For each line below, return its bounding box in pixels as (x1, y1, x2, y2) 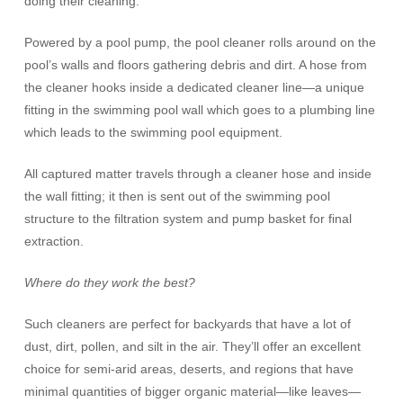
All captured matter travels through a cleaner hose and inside (23, 166, 372, 182)
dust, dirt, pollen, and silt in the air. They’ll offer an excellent (23, 339, 361, 354)
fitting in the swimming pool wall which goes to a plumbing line (23, 103, 375, 118)
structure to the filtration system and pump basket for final (23, 211, 352, 227)
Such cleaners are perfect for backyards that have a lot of (23, 317, 351, 332)
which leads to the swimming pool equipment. (23, 125, 282, 140)
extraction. (23, 234, 84, 249)
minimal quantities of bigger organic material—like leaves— (23, 384, 361, 399)
